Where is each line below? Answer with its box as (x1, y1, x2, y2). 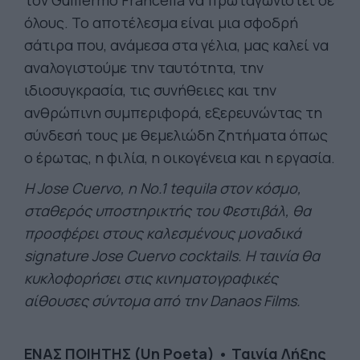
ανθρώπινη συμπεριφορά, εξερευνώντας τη (24, 103, 322, 122)
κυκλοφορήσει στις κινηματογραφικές (24, 268, 278, 288)
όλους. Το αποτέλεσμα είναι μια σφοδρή (24, 13, 298, 32)
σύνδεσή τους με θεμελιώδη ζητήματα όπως (24, 125, 328, 145)
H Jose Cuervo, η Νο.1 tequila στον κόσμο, (24, 178, 301, 198)
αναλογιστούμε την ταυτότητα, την (24, 58, 264, 77)
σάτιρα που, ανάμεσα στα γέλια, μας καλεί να (24, 35, 329, 55)
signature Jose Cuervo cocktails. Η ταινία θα (24, 246, 320, 265)
